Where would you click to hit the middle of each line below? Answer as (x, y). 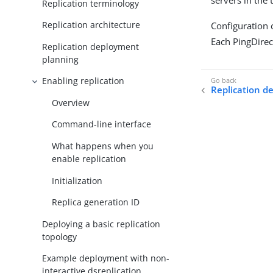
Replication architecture (91, 25)
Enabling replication (83, 81)
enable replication (89, 158)
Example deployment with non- (106, 258)
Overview (71, 102)
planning (61, 59)
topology (60, 236)
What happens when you (103, 146)
